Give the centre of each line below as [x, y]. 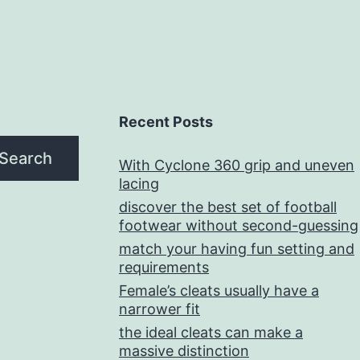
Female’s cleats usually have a [219, 290]
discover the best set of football [228, 207]
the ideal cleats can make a [211, 332]
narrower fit [160, 309]
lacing [139, 184]
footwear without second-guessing [239, 225]
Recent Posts [166, 122]
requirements [164, 267]
